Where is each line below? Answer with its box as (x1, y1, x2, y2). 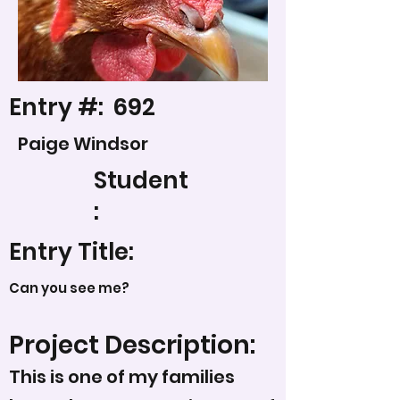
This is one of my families (9, 364, 235, 389)
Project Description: (9, 328, 255, 362)
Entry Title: (9, 236, 134, 268)
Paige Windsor (18, 131, 148, 156)
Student (94, 164, 188, 196)
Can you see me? (9, 279, 129, 297)
